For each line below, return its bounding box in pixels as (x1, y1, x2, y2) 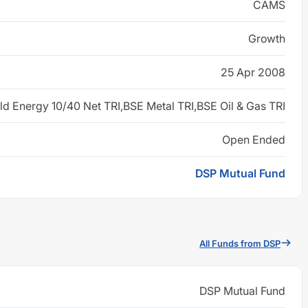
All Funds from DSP (199, 237, 280, 249)
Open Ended (222, 133, 285, 146)
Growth (248, 32, 285, 45)
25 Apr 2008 (221, 65, 285, 79)
